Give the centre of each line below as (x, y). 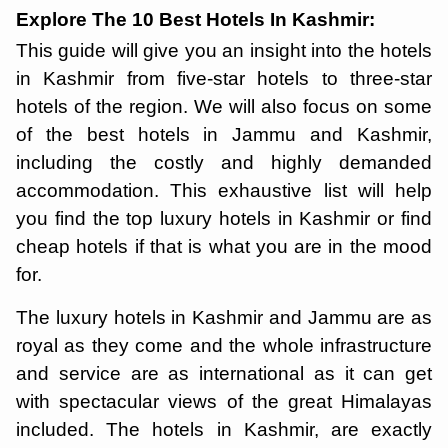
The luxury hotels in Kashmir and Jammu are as (224, 317)
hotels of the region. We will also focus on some (224, 106)
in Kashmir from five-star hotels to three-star (224, 78)
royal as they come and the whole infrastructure (224, 345)
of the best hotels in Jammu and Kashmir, (224, 134)
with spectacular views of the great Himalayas (224, 401)
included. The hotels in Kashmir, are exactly (224, 429)
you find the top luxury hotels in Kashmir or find (224, 218)
